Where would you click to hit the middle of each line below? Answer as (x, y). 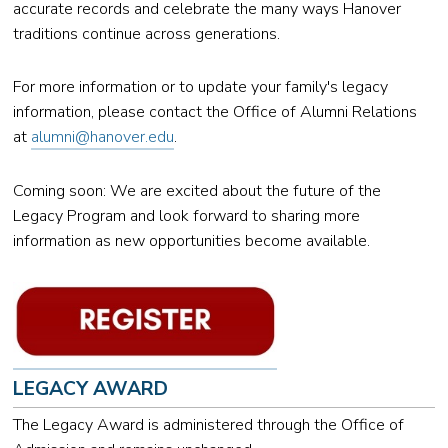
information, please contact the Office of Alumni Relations (215, 112)
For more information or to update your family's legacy (201, 87)
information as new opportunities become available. (192, 240)
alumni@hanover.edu (103, 137)
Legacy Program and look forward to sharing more (187, 215)
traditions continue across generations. (147, 34)
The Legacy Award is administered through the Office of (209, 424)
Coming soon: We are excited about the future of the (197, 190)
